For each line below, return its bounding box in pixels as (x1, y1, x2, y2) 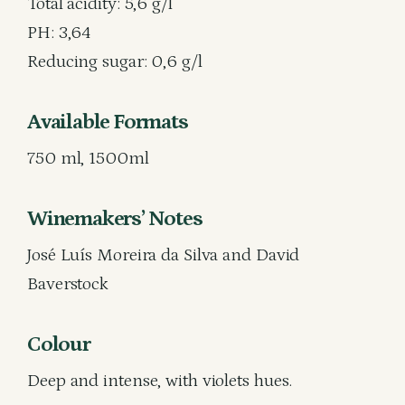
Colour (27, 332, 90, 356)
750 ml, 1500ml (27, 148, 149, 168)
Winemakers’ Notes (27, 206, 202, 231)
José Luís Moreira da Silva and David (27, 245, 300, 265)
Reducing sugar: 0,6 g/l (27, 52, 202, 71)
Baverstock (27, 274, 109, 294)
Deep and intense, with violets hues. (27, 371, 293, 391)
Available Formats (27, 109, 188, 134)
